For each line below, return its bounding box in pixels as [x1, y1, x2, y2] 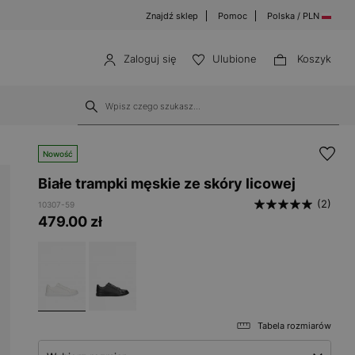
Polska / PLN [267, 10, 322, 21]
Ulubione [212, 52, 257, 65]
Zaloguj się [123, 52, 177, 65]
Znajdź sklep [146, 10, 198, 21]
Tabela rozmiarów [258, 319, 331, 331]
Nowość [43, 149, 73, 158]
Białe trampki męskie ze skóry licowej [38, 175, 296, 192]
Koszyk [296, 52, 331, 65]
